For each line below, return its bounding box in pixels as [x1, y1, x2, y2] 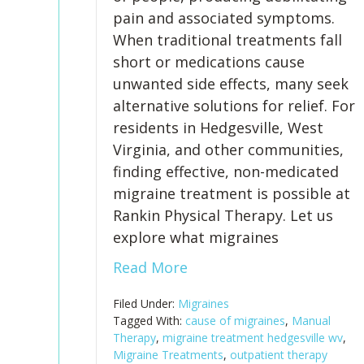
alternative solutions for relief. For [112, 96, 355, 115]
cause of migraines [184, 313, 285, 328]
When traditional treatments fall [112, 30, 342, 50]
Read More [112, 258, 188, 277]
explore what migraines [112, 227, 279, 247]
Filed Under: [112, 296, 178, 311]
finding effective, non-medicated [112, 162, 339, 181]
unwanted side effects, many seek [112, 74, 349, 93]
